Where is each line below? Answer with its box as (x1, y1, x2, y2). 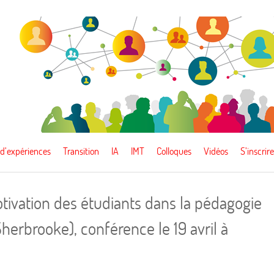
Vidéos (204, 144, 228, 157)
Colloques (157, 144, 191, 157)
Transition (63, 144, 99, 157)
